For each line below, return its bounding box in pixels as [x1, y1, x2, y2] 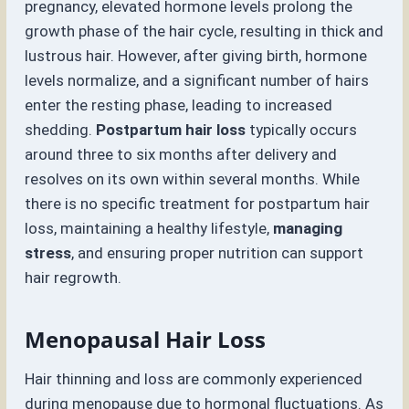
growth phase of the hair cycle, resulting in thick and [25, 22, 384, 41]
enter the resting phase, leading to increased [25, 96, 333, 115]
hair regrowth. [25, 268, 122, 288]
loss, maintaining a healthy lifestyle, [25, 219, 274, 238]
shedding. [25, 121, 97, 140]
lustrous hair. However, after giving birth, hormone [25, 47, 368, 66]
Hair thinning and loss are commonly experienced [25, 370, 363, 389]
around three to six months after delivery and [25, 145, 338, 164]
